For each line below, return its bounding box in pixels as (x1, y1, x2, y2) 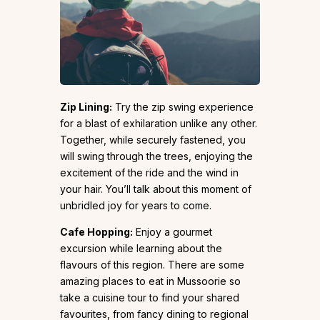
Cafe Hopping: (60, 226, 133, 239)
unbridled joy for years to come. (60, 199, 211, 212)
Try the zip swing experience (112, 101, 254, 114)
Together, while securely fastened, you (60, 134, 246, 146)
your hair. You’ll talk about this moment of (60, 183, 251, 196)
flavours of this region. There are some (60, 259, 244, 271)
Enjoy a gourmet (133, 226, 212, 239)
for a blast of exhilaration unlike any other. (60, 117, 257, 130)
